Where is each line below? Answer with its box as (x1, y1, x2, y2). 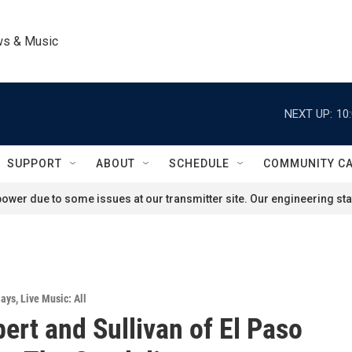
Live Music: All (20, 292, 86, 305)
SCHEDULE (169, 157, 229, 170)
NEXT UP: (284, 106, 332, 121)
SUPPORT (7, 157, 62, 170)
